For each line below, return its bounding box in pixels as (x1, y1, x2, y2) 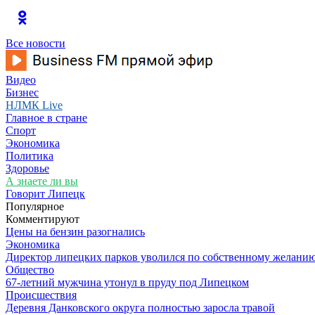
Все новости (6, 37, 65, 49)
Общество (6, 264, 54, 276)
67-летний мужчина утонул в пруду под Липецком (6, 276, 249, 288)
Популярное (6, 200, 64, 212)
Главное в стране (6, 112, 87, 124)
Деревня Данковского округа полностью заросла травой (6, 302, 275, 314)
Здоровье (6, 162, 49, 174)
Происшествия (6, 289, 77, 301)
